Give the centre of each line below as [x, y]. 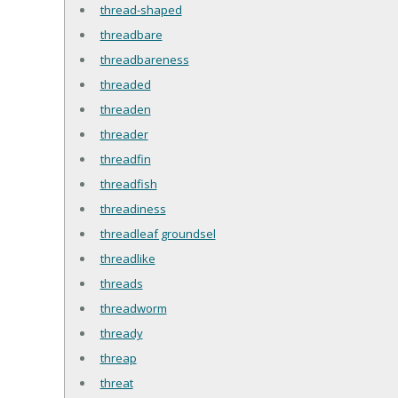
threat [116, 383]
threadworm [133, 309]
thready [121, 334]
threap [118, 358]
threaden [125, 110]
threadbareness [144, 60]
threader [124, 135]
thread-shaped [141, 10]
